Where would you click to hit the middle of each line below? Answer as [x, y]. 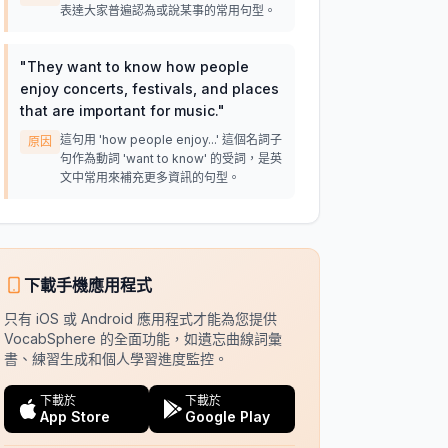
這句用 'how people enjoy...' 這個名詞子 [170, 139]
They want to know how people [137, 66]
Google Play [228, 416]
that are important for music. [118, 110]
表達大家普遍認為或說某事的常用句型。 [167, 10]
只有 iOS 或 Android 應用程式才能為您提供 [140, 318]
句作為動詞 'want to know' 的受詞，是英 [170, 158]
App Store [74, 416]
